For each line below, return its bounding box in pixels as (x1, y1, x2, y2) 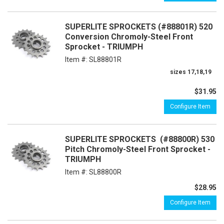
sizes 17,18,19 (170, 68, 211, 75)
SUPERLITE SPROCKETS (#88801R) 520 (65, 22, 212, 31)
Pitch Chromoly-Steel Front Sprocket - (65, 144, 210, 154)
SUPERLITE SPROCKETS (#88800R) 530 (65, 134, 214, 144)
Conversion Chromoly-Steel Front (65, 32, 193, 41)
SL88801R (89, 55, 121, 63)
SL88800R (89, 168, 121, 176)
